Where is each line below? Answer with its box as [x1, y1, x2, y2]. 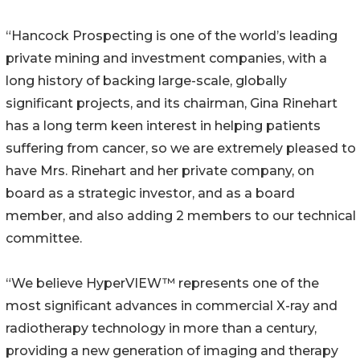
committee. [6, 231, 82, 247]
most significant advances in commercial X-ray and [6, 298, 337, 314]
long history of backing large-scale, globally [6, 73, 287, 89]
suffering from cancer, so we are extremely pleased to [6, 141, 356, 157]
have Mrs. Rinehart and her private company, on [6, 163, 314, 179]
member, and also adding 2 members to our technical [6, 208, 356, 224]
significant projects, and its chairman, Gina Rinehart [6, 96, 337, 112]
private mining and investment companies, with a [6, 51, 327, 67]
